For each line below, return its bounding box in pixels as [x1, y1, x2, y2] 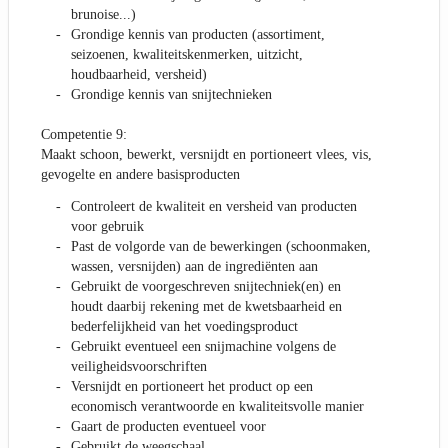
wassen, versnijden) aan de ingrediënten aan [71, 259, 318, 275]
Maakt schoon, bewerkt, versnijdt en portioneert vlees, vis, [41, 147, 372, 163]
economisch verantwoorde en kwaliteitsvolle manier [71, 399, 364, 415]
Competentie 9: [41, 127, 127, 143]
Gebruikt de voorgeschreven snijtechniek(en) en [71, 279, 341, 295]
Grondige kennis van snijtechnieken [71, 87, 272, 103]
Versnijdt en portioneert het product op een [71, 379, 313, 395]
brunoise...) [71, 7, 136, 23]
